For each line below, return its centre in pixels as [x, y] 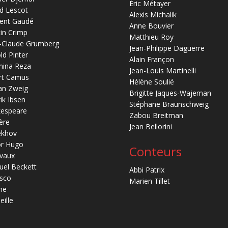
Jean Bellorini [150, 127]
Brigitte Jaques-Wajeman [170, 93]
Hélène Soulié [151, 82]
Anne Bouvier [151, 26]
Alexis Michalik [153, 15]
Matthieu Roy [151, 37]
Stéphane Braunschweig [169, 104]
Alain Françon [151, 60]
